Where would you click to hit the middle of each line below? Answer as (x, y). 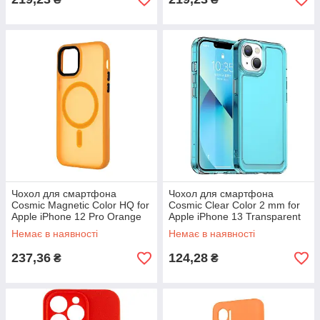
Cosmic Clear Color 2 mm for (234, 205)
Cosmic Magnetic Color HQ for (80, 205)
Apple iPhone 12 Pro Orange (76, 216)
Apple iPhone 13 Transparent (235, 216)
